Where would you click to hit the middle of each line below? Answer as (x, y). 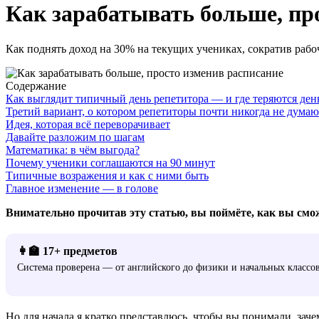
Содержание (36, 85)
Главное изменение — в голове (82, 188)
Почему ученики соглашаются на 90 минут (110, 162)
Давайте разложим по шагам (75, 137)
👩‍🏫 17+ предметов (67, 251)
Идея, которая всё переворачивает (88, 124)
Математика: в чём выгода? (73, 150)
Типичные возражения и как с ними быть (107, 175)
